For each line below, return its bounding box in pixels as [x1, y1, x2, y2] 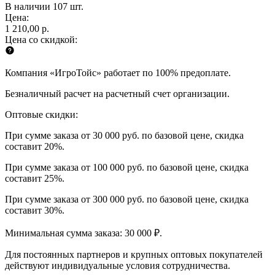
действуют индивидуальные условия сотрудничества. [5, 260, 230, 271]
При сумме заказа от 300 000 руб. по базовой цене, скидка [5, 193, 249, 204]
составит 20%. [5, 141, 64, 152]
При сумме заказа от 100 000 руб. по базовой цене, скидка [5, 161, 249, 172]
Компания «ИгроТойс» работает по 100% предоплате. [5, 67, 231, 78]
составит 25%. [5, 172, 64, 184]
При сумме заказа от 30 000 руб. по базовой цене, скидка [5, 130, 244, 141]
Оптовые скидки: [5, 109, 78, 120]
